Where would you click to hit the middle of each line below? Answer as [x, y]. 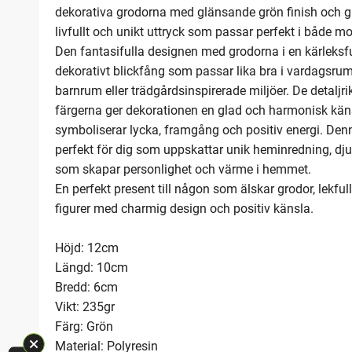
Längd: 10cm [92, 268]
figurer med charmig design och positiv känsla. [184, 209]
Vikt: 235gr [85, 307]
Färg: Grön [84, 327]
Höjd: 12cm [87, 248]
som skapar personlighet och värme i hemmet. [183, 170]
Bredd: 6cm [86, 288]
